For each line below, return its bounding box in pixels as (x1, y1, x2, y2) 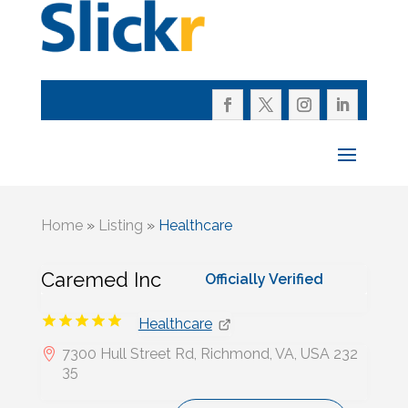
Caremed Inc (40, 268, 161, 291)
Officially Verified (204, 270, 323, 288)
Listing (97, 217, 143, 234)
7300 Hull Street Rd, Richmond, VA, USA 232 (61, 345, 358, 362)
